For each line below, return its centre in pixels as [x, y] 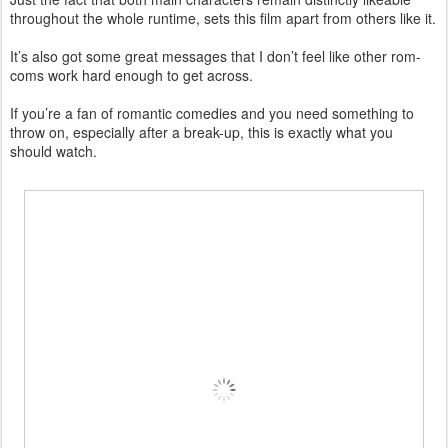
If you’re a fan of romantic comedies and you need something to [212, 112]
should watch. [53, 150]
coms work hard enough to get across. [131, 74]
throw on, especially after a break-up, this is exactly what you [201, 131]
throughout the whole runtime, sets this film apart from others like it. [223, 17]
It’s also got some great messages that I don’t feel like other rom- [215, 55]
